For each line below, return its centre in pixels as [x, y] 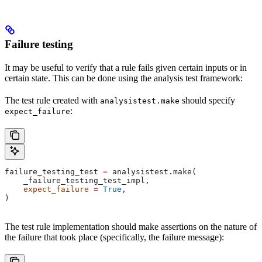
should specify [207, 100]
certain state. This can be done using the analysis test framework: [124, 78]
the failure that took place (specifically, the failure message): [114, 237]
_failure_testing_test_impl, [77, 180]
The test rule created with [52, 100]
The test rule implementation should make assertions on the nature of [131, 226]
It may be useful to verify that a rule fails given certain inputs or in [126, 67]
